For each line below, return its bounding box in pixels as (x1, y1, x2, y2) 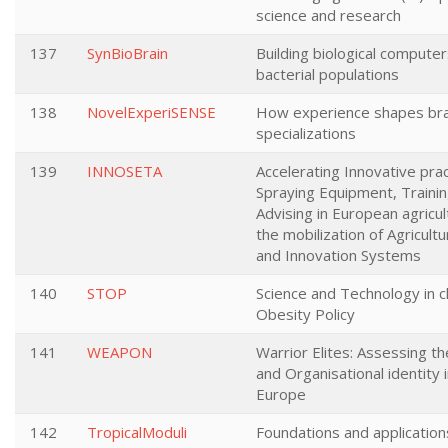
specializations (256, 123, 356, 143)
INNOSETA (87, 161, 162, 181)
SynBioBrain (87, 43, 168, 63)
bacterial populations (256, 64, 399, 84)
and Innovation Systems (256, 245, 421, 265)
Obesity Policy (256, 304, 355, 324)
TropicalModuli (87, 422, 187, 442)
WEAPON (87, 342, 152, 362)
